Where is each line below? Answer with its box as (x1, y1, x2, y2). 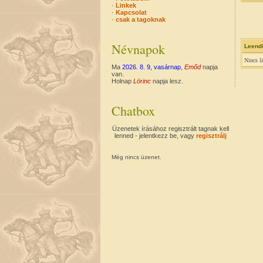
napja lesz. (151, 77, 183, 85)
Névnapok (112, 41, 165, 58)
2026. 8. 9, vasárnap (122, 63, 181, 70)
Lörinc (133, 77, 151, 85)
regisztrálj (195, 132, 227, 139)
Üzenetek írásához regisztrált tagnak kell (112, 125, 229, 132)
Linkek (116, 2, 136, 9)
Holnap (112, 77, 133, 85)
